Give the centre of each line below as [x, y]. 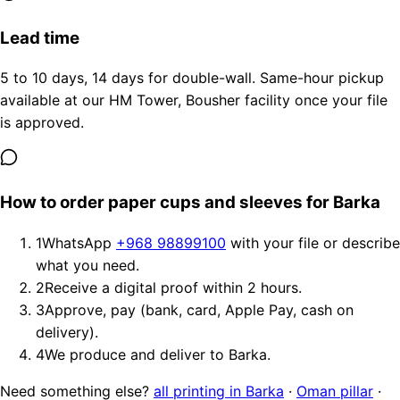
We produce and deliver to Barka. [158, 354]
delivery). [67, 332]
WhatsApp [79, 242]
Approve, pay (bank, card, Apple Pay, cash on [199, 309]
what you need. [87, 265]
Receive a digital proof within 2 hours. [173, 287]
